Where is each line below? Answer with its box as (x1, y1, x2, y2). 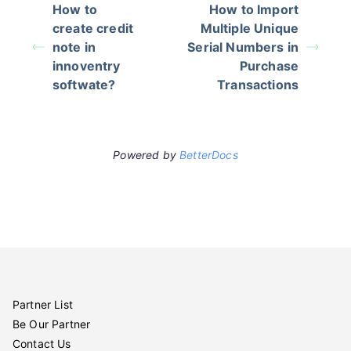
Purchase (239, 58, 299, 74)
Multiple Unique (200, 20, 299, 37)
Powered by (113, 148, 180, 162)
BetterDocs (179, 148, 238, 162)
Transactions (217, 77, 299, 93)
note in (52, 39, 96, 56)
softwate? (52, 77, 116, 93)
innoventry (52, 58, 121, 74)
